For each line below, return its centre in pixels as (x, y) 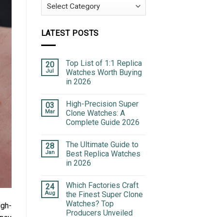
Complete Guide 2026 (102, 122)
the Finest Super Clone (104, 194)
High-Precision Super (102, 104)
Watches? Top (90, 203)
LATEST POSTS (70, 33)
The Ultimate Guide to (102, 144)
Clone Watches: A (95, 113)
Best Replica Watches (103, 154)
